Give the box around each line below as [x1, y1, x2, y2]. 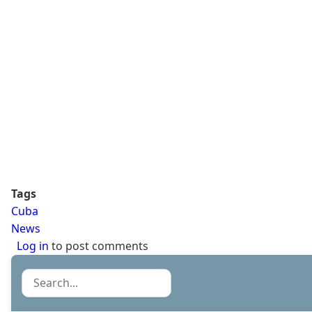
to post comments [49, 237, 148, 253]
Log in [17, 237, 49, 253]
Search [22, 269, 58, 285]
